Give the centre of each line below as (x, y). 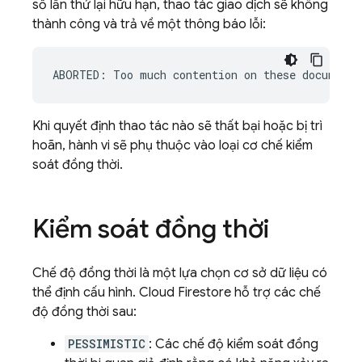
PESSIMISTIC (107, 344)
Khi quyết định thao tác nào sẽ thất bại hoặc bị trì (177, 126)
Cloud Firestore (185, 293)
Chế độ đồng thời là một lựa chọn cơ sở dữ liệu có (180, 273)
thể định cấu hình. (86, 293)
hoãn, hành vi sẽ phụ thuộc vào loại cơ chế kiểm (173, 145)
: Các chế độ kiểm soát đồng (234, 344)
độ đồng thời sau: (84, 312)
